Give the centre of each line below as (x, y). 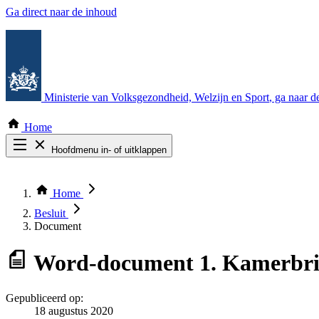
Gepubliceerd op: (45, 298)
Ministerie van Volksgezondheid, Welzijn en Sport (157, 97)
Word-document (114, 263)
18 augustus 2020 (74, 310)
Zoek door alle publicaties (92, 175)
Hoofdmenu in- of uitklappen (109, 150)
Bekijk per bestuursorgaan (93, 200)
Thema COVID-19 (77, 188)
